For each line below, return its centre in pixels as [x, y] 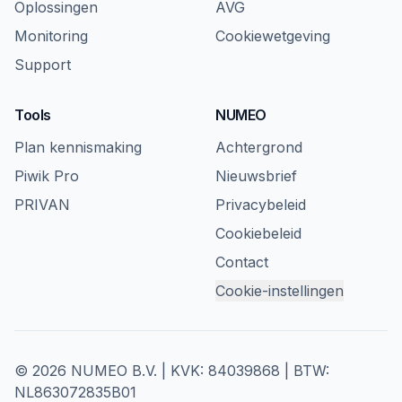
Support [43, 65]
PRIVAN [42, 205]
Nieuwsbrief [256, 176]
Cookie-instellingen [280, 291]
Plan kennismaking [78, 147]
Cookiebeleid [258, 233]
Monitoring [51, 36]
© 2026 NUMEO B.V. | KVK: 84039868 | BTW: [172, 371]
